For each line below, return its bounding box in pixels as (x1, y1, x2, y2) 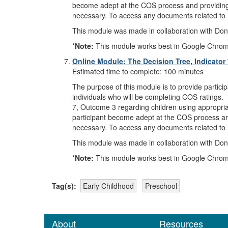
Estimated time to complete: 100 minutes (72, 66, 204, 77)
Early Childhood (83, 181, 134, 191)
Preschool (145, 181, 177, 191)
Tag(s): (52, 181, 76, 191)
